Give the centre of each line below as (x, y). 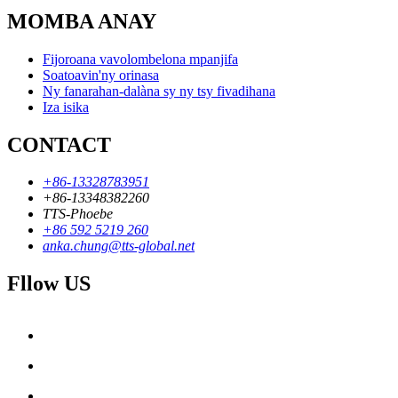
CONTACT (59, 144)
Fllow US (49, 284)
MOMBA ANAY (82, 21)
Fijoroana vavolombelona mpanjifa (140, 59)
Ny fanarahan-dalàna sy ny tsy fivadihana (159, 91)
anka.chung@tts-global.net (119, 246)
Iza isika (66, 107)
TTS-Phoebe (78, 214)
